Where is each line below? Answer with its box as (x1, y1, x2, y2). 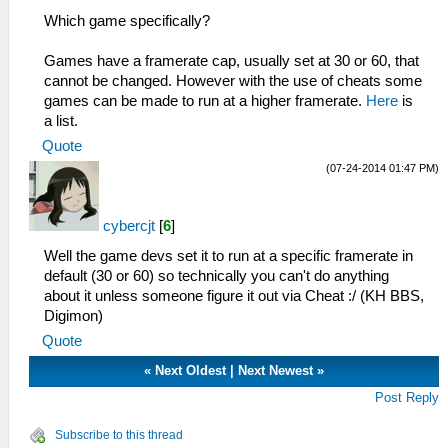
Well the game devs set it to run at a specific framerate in (44, 248, 413, 264)
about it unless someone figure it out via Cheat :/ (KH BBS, (44, 288, 424, 304)
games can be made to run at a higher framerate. (44, 93, 366, 109)
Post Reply (375, 390, 440, 405)
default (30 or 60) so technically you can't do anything (44, 268, 389, 284)
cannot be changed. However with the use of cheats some (44, 73, 422, 89)
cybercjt (103, 218, 155, 234)
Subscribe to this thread (55, 428, 183, 442)
